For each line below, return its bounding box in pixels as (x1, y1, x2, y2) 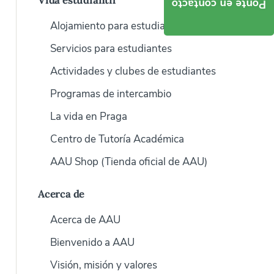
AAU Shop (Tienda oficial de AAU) (50, 155, 207, 169)
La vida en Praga (50, 109, 127, 124)
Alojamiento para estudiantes (50, 19, 185, 33)
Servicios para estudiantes (50, 42, 172, 56)
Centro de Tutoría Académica (50, 132, 184, 146)
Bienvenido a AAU (50, 235, 135, 250)
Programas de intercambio (50, 87, 171, 101)
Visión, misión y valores (50, 258, 157, 272)
